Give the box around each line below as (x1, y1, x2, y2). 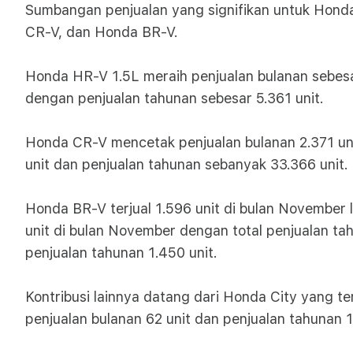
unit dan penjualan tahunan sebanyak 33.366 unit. (25, 156, 348, 173)
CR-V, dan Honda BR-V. (25, 24, 178, 40)
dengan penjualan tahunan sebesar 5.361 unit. (25, 90, 324, 106)
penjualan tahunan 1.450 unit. (25, 244, 217, 261)
